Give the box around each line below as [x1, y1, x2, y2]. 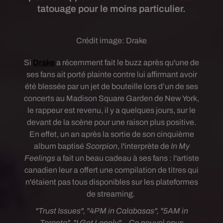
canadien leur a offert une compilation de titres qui [24, 166, 199, 174]
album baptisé [33, 142, 84, 150]
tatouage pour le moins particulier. [37, 3, 186, 14]
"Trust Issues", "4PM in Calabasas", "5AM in [35, 207, 188, 215]
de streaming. [87, 190, 136, 198]
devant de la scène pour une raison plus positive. [27, 118, 196, 126]
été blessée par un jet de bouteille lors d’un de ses [25, 82, 198, 91]
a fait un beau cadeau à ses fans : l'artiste [55, 154, 199, 162]
